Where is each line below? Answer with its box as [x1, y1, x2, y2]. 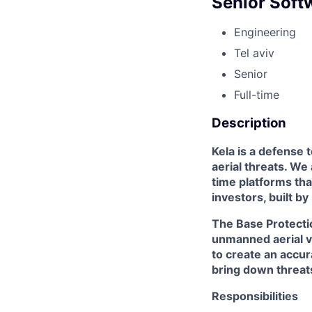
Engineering [234, 24, 296, 39]
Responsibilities [212, 289, 298, 304]
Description [212, 114, 286, 131]
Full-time [234, 87, 279, 102]
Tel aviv [234, 45, 274, 60]
